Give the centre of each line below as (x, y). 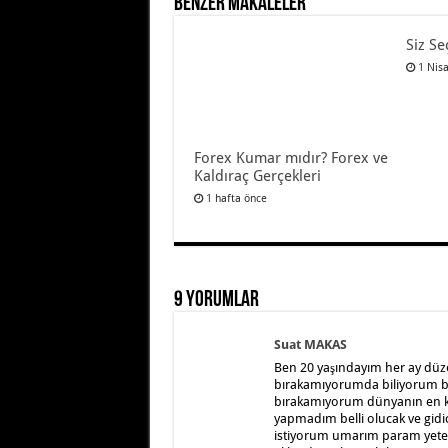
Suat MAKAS (310, 345)
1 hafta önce (236, 199)
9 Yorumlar (216, 301)
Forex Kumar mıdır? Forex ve (290, 158)
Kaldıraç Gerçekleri (257, 176)
